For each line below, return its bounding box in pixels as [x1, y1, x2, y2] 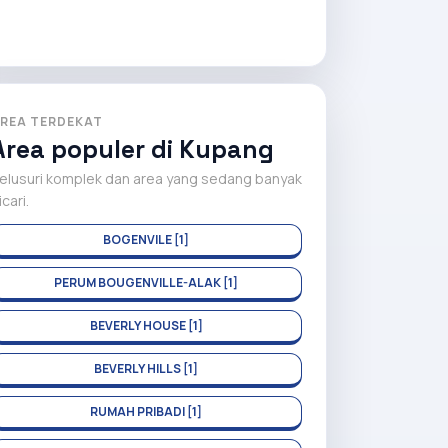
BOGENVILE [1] [103, 231, 189, 248]
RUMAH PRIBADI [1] [90, 403, 202, 420]
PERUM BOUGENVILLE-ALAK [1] [54, 274, 238, 291]
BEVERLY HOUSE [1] [89, 317, 203, 334]
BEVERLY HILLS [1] [94, 360, 198, 377]
